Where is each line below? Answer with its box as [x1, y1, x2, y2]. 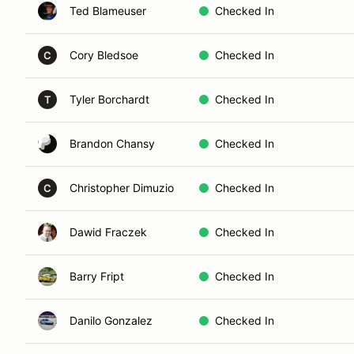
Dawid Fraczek [70, 225, 147, 239]
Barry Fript [70, 269, 124, 283]
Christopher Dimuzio [70, 181, 174, 194]
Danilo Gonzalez [70, 314, 153, 327]
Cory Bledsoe [70, 48, 138, 62]
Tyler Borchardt [70, 92, 149, 106]
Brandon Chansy [70, 137, 155, 150]
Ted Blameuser [70, 4, 146, 17]
